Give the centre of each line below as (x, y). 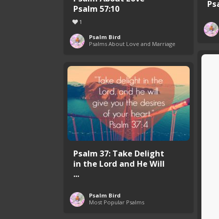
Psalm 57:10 (96, 9)
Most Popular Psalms (117, 202)
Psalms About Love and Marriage (132, 44)
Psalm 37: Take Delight (119, 153)
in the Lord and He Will (119, 164)
